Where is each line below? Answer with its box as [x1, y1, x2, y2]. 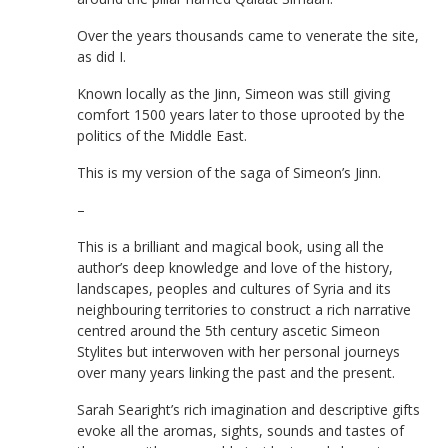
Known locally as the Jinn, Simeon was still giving [77, 84, 390, 103]
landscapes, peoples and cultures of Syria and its [77, 279, 391, 298]
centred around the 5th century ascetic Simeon [77, 321, 380, 340]
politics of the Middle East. [77, 126, 247, 145]
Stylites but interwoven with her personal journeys [77, 342, 400, 361]
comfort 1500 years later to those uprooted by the [77, 105, 405, 124]
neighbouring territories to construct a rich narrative [77, 300, 411, 319]
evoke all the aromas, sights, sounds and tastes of [77, 421, 404, 440]
